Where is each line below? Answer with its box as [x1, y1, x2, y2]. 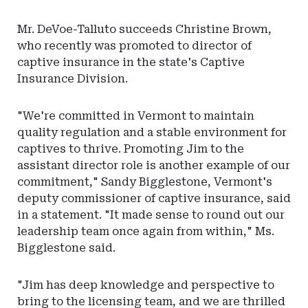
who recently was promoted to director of [17, 39, 252, 52]
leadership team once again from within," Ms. [17, 225, 274, 238]
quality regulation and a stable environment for [17, 126, 287, 139]
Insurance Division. [17, 72, 128, 85]
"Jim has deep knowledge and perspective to [17, 278, 274, 291]
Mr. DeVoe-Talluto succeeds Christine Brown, [17, 23, 272, 36]
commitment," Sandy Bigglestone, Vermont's [17, 175, 272, 188]
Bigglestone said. [17, 241, 115, 254]
